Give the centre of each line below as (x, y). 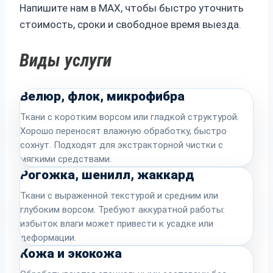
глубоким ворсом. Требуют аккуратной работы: (122, 209)
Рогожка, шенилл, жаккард (107, 175)
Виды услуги (66, 60)
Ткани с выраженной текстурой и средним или (119, 195)
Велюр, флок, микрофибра (102, 96)
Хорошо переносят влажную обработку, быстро (123, 131)
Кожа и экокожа (71, 253)
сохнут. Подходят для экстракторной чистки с (122, 145)
